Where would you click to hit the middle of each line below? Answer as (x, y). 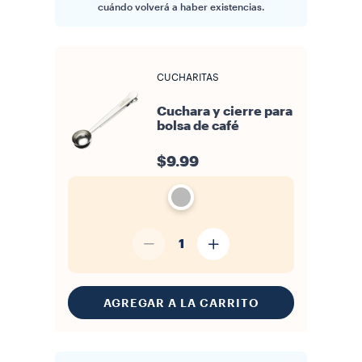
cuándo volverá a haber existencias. (181, 7)
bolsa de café (198, 126)
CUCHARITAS (188, 78)
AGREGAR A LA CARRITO (181, 303)
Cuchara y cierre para (225, 112)
